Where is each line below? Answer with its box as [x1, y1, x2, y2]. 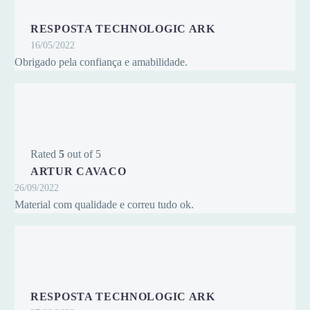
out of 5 [64, 148, 101, 161]
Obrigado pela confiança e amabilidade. [15, 56, 188, 69]
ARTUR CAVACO [30, 165, 127, 178]
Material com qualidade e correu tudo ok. [15, 199, 194, 211]
